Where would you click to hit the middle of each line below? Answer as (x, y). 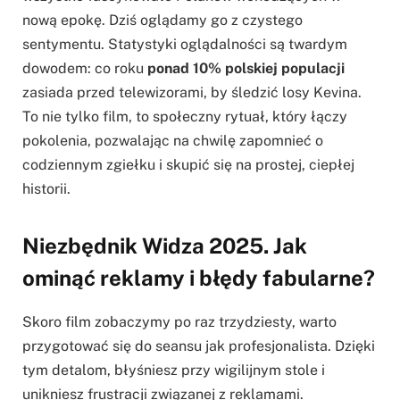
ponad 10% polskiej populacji (246, 68)
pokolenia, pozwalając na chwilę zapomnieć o (173, 141)
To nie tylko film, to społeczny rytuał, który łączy (185, 117)
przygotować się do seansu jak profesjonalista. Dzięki (199, 346)
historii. (46, 189)
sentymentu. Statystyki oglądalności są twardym (185, 44)
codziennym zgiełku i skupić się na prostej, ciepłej (188, 165)
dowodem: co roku (85, 68)
